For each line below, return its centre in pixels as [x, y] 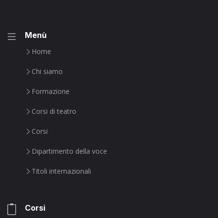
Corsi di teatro [54, 111]
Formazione [51, 91]
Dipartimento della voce [69, 151]
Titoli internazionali [61, 171]
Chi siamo [47, 71]
